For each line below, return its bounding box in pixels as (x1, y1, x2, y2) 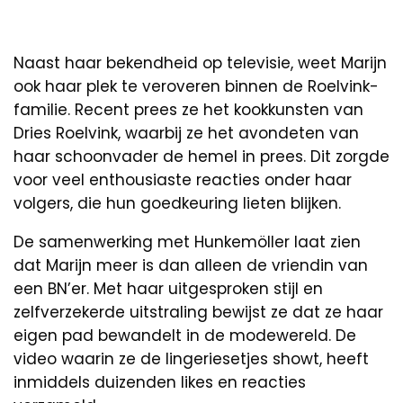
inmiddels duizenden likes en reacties (13, 371, 306, 393)
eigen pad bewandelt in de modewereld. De (13, 324, 356, 346)
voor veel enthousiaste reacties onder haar (13, 168, 352, 191)
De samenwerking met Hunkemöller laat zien (13, 230, 361, 253)
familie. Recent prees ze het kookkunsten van (13, 98, 363, 121)
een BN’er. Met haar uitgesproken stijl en (13, 277, 323, 300)
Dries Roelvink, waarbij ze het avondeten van (13, 121, 359, 144)
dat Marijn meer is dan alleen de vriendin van (13, 254, 368, 276)
